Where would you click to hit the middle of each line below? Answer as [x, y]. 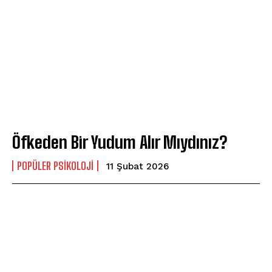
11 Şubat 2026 [138, 166]
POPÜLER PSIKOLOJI [55, 165]
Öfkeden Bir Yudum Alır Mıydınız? [120, 142]
